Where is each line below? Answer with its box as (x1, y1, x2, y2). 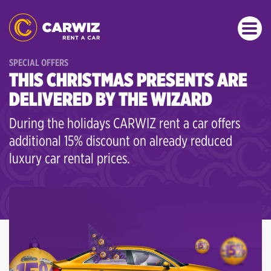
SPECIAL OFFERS (9, 57, 68, 68)
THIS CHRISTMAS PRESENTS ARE (9, 68, 247, 91)
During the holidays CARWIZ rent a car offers (9, 114, 240, 132)
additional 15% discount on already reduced (9, 132, 232, 149)
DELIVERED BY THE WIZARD (9, 87, 212, 111)
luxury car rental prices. (9, 149, 130, 167)
